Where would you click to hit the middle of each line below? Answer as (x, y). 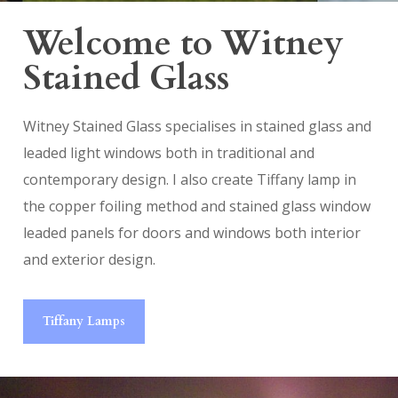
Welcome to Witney (183, 43)
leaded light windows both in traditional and (168, 152)
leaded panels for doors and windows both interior (191, 232)
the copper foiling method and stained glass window (196, 206)
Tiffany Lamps (84, 321)
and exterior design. (89, 259)
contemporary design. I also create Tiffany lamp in (189, 179)
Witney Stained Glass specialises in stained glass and (197, 126)
